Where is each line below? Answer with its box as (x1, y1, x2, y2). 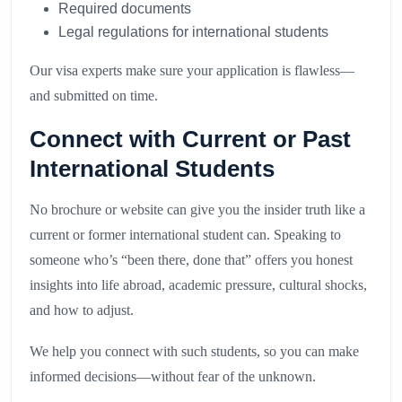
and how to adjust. (30, 302, 134, 319)
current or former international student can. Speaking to (30, 227, 341, 243)
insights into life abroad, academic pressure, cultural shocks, (30, 277, 367, 293)
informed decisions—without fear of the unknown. (30, 369, 316, 385)
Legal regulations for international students (58, 24, 328, 40)
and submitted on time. (30, 88, 158, 104)
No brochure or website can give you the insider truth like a (30, 202, 365, 218)
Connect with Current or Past (30, 126, 351, 153)
